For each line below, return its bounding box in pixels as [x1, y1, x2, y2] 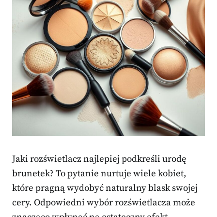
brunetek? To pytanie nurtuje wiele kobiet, [12, 168, 186, 180]
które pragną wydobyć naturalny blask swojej [12, 183, 198, 194]
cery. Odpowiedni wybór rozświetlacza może [12, 197, 195, 209]
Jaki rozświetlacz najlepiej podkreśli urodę [12, 154, 186, 165]
